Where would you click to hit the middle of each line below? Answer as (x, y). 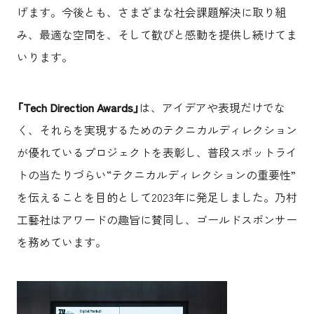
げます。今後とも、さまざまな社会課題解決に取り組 (151, 12)
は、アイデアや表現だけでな (212, 107)
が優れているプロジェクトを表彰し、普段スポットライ (157, 152)
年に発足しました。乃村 (235, 197)
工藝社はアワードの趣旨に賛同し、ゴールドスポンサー (157, 219)
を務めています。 (61, 241)
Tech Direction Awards (78, 107)
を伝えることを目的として (84, 197)
